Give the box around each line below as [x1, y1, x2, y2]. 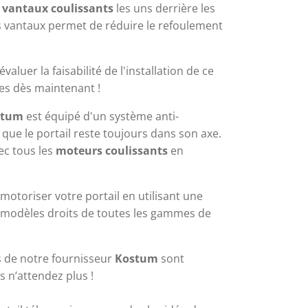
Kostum [115, 250, 158, 266]
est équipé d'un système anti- [23, 108, 179, 124]
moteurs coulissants [56, 142, 168, 158]
